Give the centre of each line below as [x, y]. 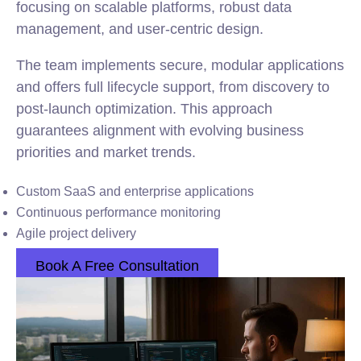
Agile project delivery [76, 233]
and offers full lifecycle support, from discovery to [173, 87]
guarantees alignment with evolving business [160, 131]
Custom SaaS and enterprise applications [135, 191]
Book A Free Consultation [117, 266]
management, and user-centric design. [140, 29]
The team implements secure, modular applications [180, 65]
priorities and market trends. [106, 152]
